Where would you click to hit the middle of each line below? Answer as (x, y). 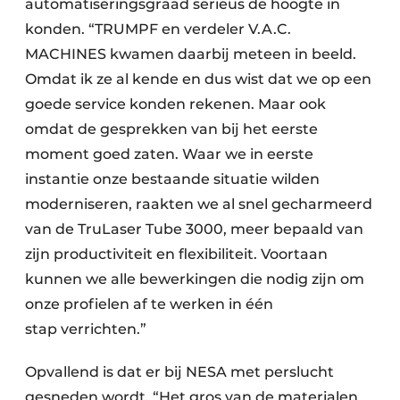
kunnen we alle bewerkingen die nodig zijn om (195, 279)
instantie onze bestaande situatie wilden (172, 179)
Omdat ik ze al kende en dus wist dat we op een (198, 79)
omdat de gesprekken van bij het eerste (171, 129)
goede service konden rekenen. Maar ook (175, 104)
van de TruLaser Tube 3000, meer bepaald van (194, 229)
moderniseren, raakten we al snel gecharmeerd (199, 204)
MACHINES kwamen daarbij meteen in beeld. (191, 54)
